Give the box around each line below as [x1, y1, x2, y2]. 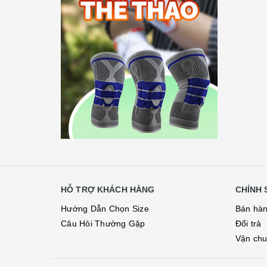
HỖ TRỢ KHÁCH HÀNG [61, 185, 155, 195]
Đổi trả [235, 219, 262, 229]
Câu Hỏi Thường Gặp [61, 219, 145, 229]
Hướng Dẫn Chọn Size [61, 204, 149, 214]
